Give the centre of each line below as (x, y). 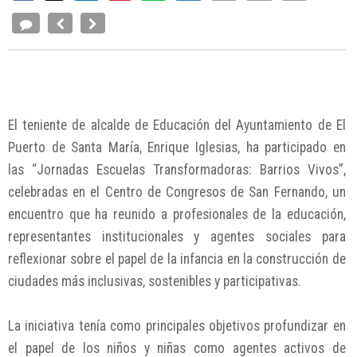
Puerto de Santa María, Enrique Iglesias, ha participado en (177, 147)
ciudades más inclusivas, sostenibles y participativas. (155, 281)
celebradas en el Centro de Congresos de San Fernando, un (177, 192)
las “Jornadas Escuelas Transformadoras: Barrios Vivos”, (177, 169)
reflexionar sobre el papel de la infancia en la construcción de (177, 259)
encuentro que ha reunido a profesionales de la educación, (177, 214)
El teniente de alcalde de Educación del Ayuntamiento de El (177, 125)
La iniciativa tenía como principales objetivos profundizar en (177, 326)
